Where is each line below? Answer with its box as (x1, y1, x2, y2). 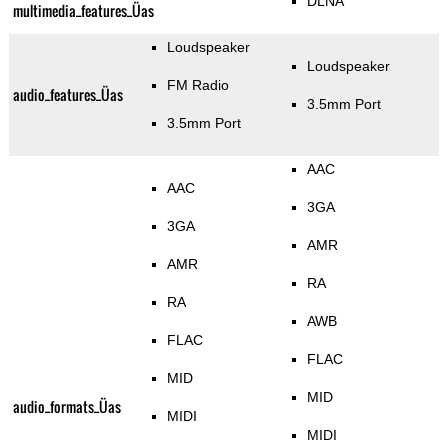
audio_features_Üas (12, 84, 123, 106)
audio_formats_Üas (12, 396, 121, 418)
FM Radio (167, 77, 230, 94)
